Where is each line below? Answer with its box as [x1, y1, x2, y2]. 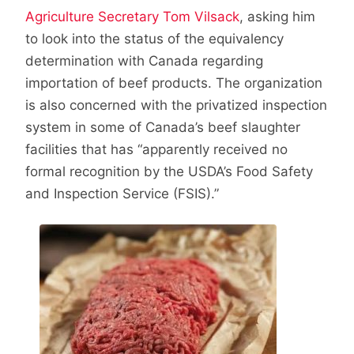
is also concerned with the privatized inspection [25, 96, 327, 113]
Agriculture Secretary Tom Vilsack [25, 8, 239, 24]
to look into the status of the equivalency [25, 30, 284, 47]
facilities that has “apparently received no [25, 141, 288, 157]
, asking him [239, 8, 315, 24]
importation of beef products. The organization [25, 74, 322, 91]
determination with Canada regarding [25, 52, 263, 69]
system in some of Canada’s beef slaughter [25, 119, 300, 135]
